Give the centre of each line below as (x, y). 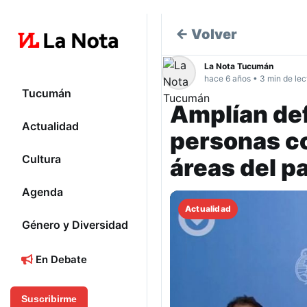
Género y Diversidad (75, 225)
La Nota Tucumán (239, 66)
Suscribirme (49, 299)
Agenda (42, 192)
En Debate (60, 260)
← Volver (206, 34)
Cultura (41, 159)
